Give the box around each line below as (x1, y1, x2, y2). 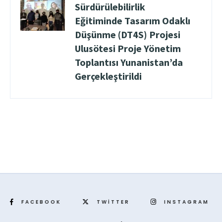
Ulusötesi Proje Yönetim (75, 42, 181, 55)
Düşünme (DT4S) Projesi (75, 28, 180, 41)
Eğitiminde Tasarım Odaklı (75, 14, 190, 27)
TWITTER (97, 198, 130, 206)
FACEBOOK (21, 198, 61, 206)
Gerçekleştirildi (75, 70, 142, 83)
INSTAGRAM (164, 198, 209, 206)
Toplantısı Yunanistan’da (75, 56, 183, 69)
